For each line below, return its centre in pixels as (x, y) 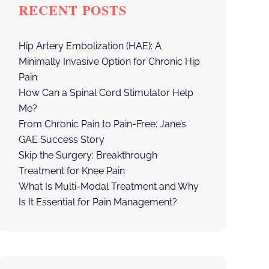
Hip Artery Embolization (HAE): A (90, 46)
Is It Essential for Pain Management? (98, 202)
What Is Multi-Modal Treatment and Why (108, 186)
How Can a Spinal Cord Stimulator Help (106, 93)
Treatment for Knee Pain (71, 171)
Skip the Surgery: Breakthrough (88, 155)
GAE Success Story (61, 140)
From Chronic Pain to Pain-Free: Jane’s (102, 124)
